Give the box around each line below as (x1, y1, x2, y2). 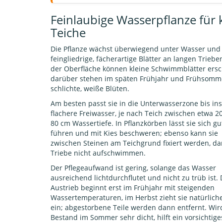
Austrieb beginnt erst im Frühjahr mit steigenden (51, 183, 215, 193)
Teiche (51, 24, 86, 41)
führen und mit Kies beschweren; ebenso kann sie (51, 128, 218, 138)
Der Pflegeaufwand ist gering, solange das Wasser (51, 163, 216, 173)
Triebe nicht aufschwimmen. (51, 148, 146, 158)
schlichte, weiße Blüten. (51, 84, 129, 94)
